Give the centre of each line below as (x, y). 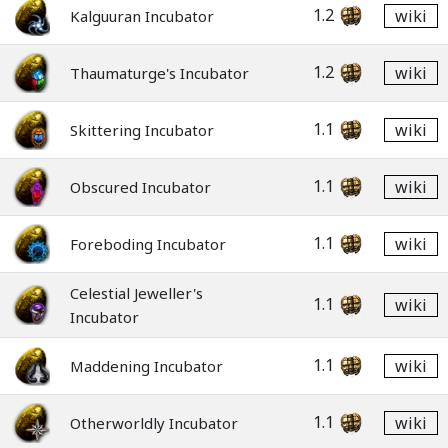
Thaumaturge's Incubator (159, 73)
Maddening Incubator (146, 366)
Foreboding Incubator (148, 244)
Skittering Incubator (142, 130)
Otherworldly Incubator (154, 423)
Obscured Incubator (140, 187)
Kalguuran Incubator (142, 16)
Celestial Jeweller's (136, 293)
